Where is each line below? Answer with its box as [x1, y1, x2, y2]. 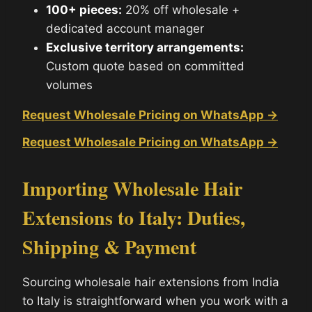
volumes [46, 77, 93, 92]
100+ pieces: [46, 2, 122, 17]
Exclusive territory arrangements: [46, 40, 244, 54]
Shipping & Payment [22, 232, 196, 261]
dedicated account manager [46, 21, 204, 36]
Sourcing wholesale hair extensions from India [22, 274, 279, 289]
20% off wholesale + [122, 2, 240, 17]
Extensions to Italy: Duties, [22, 203, 245, 232]
